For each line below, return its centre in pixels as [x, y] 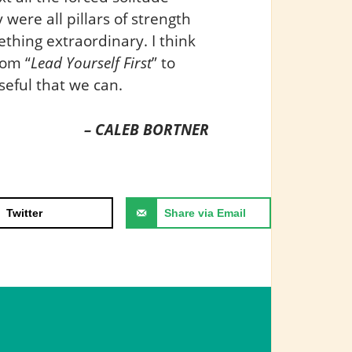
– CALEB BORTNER [147, 129]
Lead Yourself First [91, 62]
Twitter [24, 213]
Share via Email [205, 213]
